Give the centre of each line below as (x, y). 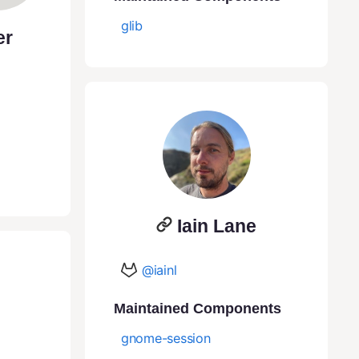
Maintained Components (198, 308)
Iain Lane (217, 226)
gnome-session (166, 338)
